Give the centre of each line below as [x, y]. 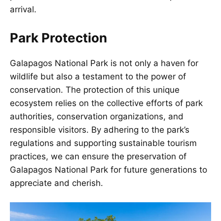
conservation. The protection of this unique [95, 90]
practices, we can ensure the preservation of [98, 156]
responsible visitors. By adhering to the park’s [100, 129]
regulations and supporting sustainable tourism [103, 143]
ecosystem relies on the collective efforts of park [106, 103]
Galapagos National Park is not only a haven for [104, 63]
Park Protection [58, 37]
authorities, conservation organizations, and [97, 116]
